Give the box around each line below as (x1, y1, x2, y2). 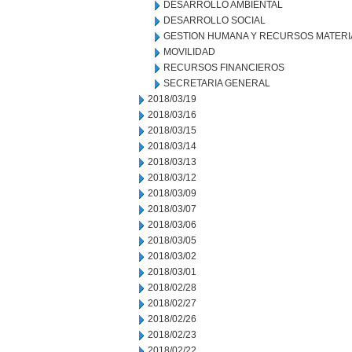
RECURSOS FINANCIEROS (163, 62, 284, 73)
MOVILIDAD (163, 46, 215, 57)
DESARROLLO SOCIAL (163, 15, 266, 26)
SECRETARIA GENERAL (163, 78, 270, 89)
